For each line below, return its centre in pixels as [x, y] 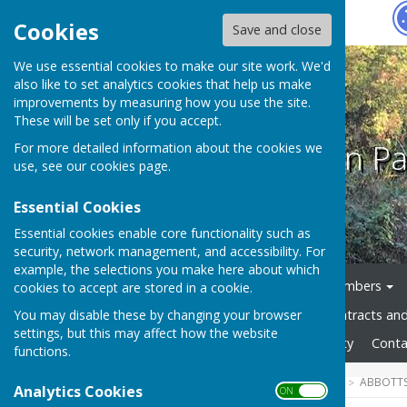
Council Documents [229, 315]
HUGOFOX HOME [214, 382]
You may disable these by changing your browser [158, 314]
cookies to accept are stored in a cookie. [133, 287]
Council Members [330, 285]
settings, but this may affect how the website [146, 333]
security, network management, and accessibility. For [169, 251]
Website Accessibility [291, 342]
